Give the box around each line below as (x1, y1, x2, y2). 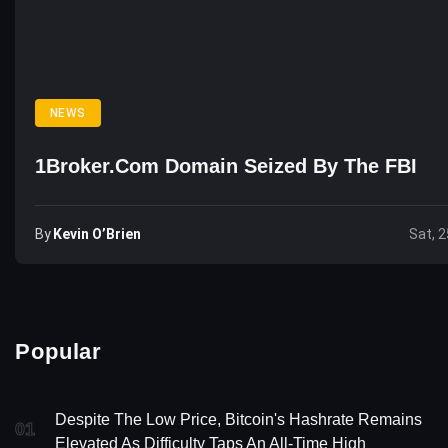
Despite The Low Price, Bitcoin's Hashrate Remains (55, 410, 422, 428)
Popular (15, 338, 103, 364)
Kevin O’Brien (53, 225, 141, 242)
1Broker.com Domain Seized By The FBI (35, 154, 417, 177)
